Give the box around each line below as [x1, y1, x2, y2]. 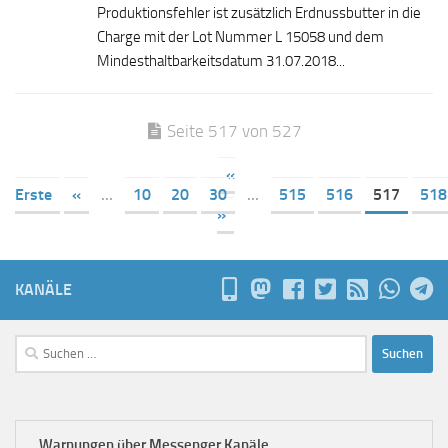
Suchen [14, 336, 60, 355]
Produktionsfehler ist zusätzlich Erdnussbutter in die [97, 3, 421, 22]
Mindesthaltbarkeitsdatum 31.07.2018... [97, 51, 345, 70]
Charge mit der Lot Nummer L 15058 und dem [97, 27, 384, 46]
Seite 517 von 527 [167, 120, 302, 141]
